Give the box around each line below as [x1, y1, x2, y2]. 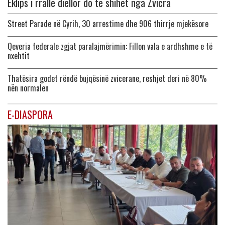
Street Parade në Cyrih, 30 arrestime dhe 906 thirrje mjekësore [8, 18, 208, 30]
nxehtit [8, 50, 30, 62]
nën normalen [8, 82, 49, 94]
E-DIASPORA [8, 107, 53, 123]
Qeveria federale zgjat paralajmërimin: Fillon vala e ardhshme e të [8, 40, 212, 53]
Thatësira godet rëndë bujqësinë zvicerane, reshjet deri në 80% [8, 72, 207, 85]
